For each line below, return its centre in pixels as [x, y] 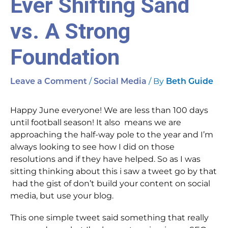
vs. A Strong [70, 31]
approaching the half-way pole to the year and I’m [112, 134]
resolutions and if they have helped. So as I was [105, 159]
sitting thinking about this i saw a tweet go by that [113, 171]
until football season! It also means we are [96, 122]
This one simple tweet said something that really [109, 217]
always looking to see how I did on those [92, 147]
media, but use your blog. [62, 195]
